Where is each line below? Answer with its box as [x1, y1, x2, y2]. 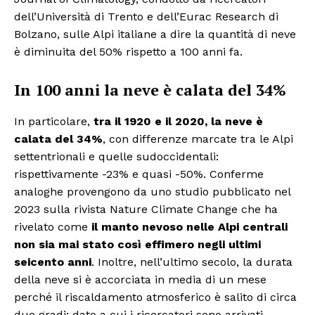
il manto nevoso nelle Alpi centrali [91, 220, 288, 234]
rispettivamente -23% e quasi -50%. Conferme [14, 167, 264, 181]
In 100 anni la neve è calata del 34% [14, 79, 286, 101]
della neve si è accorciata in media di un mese [14, 273, 266, 287]
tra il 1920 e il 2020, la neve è [94, 115, 263, 129]
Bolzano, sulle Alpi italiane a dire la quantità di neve [14, 27, 296, 41]
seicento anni [14, 255, 91, 269]
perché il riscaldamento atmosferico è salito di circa [14, 290, 297, 304]
